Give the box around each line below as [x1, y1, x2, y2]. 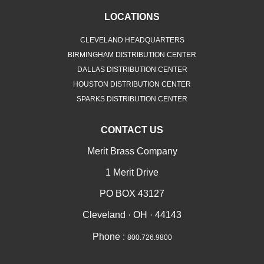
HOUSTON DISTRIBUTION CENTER [73, 80, 191, 89]
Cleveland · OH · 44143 [82, 210, 181, 220]
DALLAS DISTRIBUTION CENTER [77, 65, 187, 74]
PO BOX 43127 [100, 189, 164, 199]
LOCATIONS [104, 12, 160, 22]
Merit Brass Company [87, 146, 177, 157]
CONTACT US [101, 125, 163, 136]
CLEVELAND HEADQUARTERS [80, 36, 184, 45]
